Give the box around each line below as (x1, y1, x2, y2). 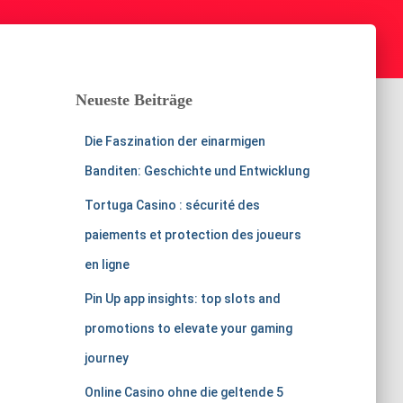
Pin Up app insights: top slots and (84, 291, 281, 306)
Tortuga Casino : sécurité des (84, 198, 260, 212)
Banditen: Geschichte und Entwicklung (84, 164, 309, 178)
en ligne (84, 257, 130, 272)
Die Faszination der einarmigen (84, 134, 265, 148)
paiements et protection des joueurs (84, 228, 301, 242)
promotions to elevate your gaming (84, 321, 292, 336)
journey (84, 351, 129, 365)
